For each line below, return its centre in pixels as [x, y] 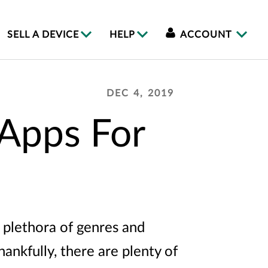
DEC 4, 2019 [140, 93]
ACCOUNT [206, 35]
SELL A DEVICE [43, 35]
